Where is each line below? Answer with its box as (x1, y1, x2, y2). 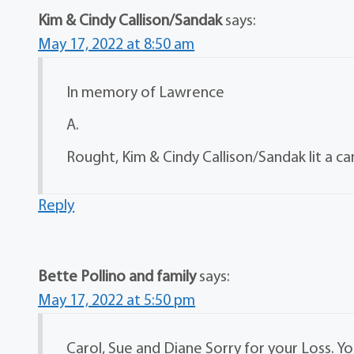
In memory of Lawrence (66, 85, 225, 101)
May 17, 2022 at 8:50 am (38, 37, 195, 53)
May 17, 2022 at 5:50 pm (38, 293, 196, 309)
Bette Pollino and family (38, 269, 197, 285)
